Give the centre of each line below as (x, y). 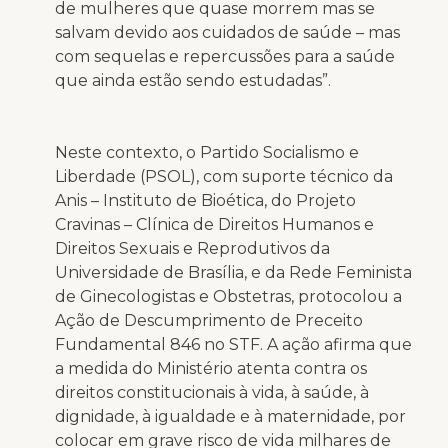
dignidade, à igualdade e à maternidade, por (230, 416)
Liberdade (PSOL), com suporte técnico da (224, 176)
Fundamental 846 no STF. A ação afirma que (233, 344)
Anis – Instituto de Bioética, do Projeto (205, 200)
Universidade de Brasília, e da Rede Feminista (233, 272)
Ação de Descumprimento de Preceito (209, 320)
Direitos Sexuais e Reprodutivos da (192, 248)
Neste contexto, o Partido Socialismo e (207, 152)
